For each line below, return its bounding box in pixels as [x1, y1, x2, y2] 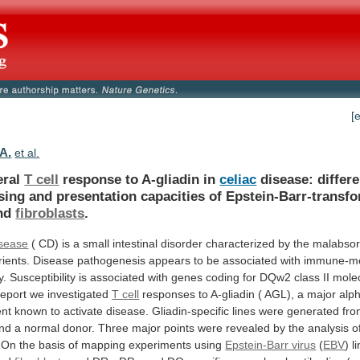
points [164, 321, 195, 334]
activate [63, 304, 104, 317]
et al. [14, 146, 40, 160]
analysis [308, 321, 350, 334]
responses [142, 287, 196, 301]
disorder [161, 236, 203, 250]
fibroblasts [15, 204, 85, 221]
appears [149, 253, 191, 267]
